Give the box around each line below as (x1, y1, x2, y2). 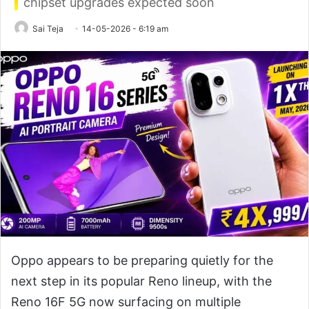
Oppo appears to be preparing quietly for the (11, 252, 273, 268)
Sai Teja (32, 23, 63, 34)
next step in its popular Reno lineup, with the (11, 273, 272, 288)
